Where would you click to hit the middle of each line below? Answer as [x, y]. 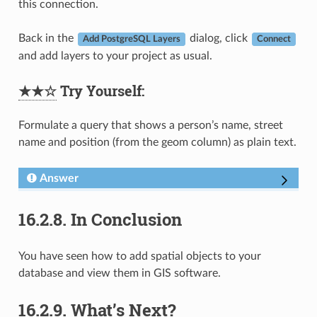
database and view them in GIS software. [119, 273]
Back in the [47, 39]
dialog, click [218, 39]
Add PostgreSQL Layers [131, 39]
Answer [59, 179]
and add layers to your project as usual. [115, 56]
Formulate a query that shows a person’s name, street [150, 126]
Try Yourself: [100, 91]
